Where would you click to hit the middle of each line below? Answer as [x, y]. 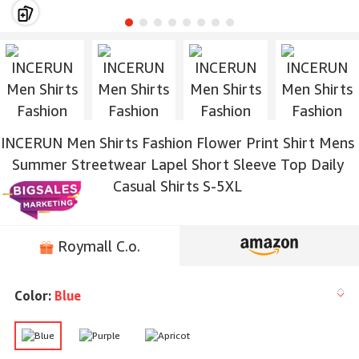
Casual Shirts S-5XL [177, 186]
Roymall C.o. [97, 246]
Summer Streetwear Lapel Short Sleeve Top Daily [177, 164]
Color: [34, 296]
